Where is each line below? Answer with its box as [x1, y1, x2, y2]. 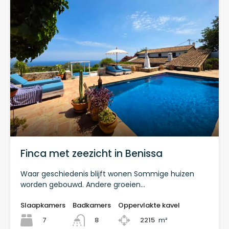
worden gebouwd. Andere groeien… [20, 179, 145, 190]
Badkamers [73, 200, 111, 211]
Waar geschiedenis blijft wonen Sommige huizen [20, 169, 194, 179]
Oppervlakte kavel [118, 200, 180, 211]
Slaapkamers [20, 200, 65, 211]
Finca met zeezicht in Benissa [20, 147, 163, 161]
